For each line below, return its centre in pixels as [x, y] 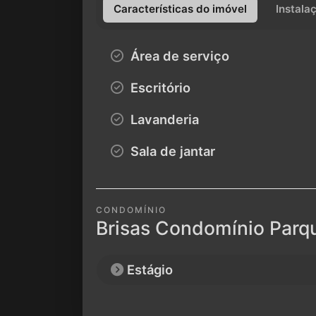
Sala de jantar [171, 151]
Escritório [159, 87]
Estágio [150, 269]
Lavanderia [163, 119]
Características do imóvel [181, 9]
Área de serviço [178, 56]
